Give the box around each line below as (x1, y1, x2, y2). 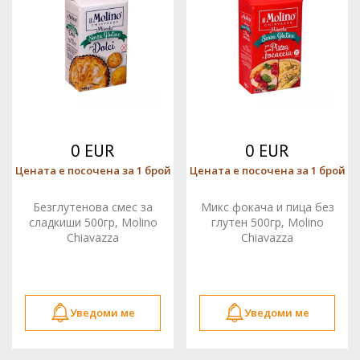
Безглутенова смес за (33, 198, 153, 215)
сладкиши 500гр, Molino (28, 214, 157, 230)
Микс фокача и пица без (200, 198, 334, 215)
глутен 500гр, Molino (211, 214, 324, 230)
